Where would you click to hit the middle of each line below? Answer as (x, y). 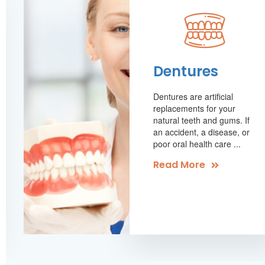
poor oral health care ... (197, 143)
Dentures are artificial (193, 96)
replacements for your (194, 108)
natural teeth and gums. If (201, 119)
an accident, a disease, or (201, 131)
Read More (179, 164)
